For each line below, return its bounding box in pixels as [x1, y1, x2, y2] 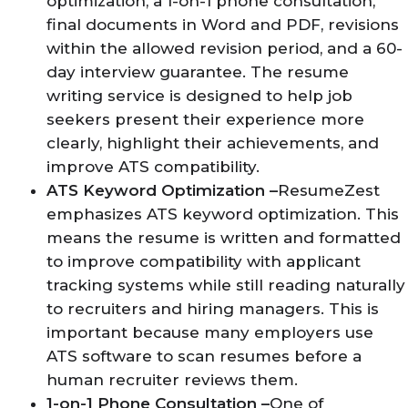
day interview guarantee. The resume [46, 62, 349, 81]
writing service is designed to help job [46, 86, 352, 105]
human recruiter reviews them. [46, 370, 298, 389]
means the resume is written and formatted [46, 228, 401, 247]
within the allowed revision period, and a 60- [46, 38, 403, 57]
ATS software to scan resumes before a [46, 346, 362, 365]
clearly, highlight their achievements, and [46, 133, 379, 152]
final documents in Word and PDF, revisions [46, 15, 399, 34]
